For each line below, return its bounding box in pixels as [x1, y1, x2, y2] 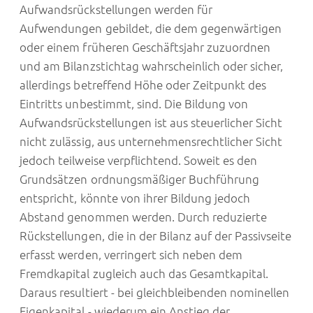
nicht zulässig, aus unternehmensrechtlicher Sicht [20, 135, 283, 149]
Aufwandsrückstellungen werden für [20, 3, 212, 17]
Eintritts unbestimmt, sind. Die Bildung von [20, 97, 249, 111]
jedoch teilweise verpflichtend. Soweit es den [20, 154, 258, 168]
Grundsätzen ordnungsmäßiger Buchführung [20, 173, 260, 187]
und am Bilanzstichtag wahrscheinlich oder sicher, [20, 59, 284, 73]
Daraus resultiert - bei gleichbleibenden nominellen [20, 286, 290, 300]
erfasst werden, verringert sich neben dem [20, 248, 243, 262]
